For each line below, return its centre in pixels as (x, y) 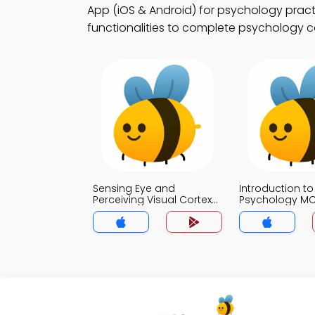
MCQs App (120, 211)
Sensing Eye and (134, 188)
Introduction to (276, 188)
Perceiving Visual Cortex (152, 200)
